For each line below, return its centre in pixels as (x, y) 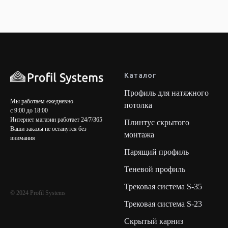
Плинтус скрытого (157, 123)
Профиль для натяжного (166, 93)
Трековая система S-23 (163, 204)
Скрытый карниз (154, 221)
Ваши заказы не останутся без (48, 129)
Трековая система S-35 (163, 187)
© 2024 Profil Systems (38, 193)
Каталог (140, 76)
